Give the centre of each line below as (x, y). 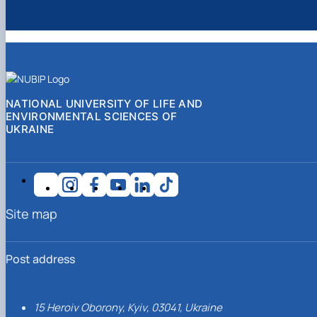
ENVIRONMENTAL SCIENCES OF (92, 116)
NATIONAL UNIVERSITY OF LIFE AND (104, 103)
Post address (40, 259)
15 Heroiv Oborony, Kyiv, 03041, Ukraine (128, 307)
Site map (31, 213)
